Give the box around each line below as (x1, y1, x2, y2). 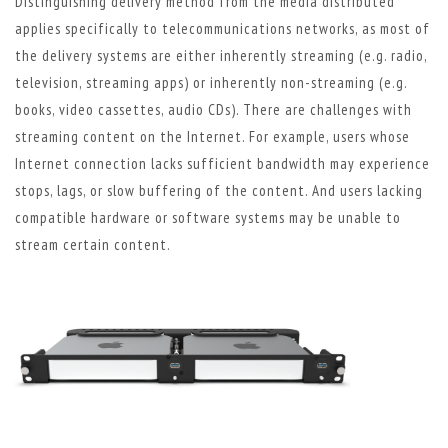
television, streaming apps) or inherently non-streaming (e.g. (15, 73, 407, 92)
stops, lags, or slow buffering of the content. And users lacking (15, 181, 423, 200)
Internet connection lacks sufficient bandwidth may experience (15, 154, 430, 173)
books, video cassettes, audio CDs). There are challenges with (15, 100, 412, 119)
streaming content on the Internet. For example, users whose (15, 127, 410, 146)
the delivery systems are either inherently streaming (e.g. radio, (15, 46, 427, 65)
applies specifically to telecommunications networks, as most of (15, 19, 430, 38)
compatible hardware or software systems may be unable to (15, 208, 401, 227)
